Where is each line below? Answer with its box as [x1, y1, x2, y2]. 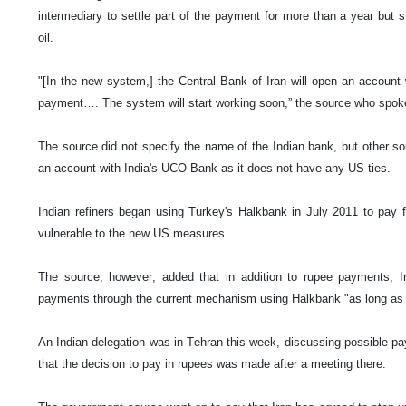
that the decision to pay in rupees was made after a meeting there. [38, 357, 386, 371]
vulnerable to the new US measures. [38, 227, 228, 240]
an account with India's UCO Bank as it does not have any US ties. [38, 161, 391, 175]
